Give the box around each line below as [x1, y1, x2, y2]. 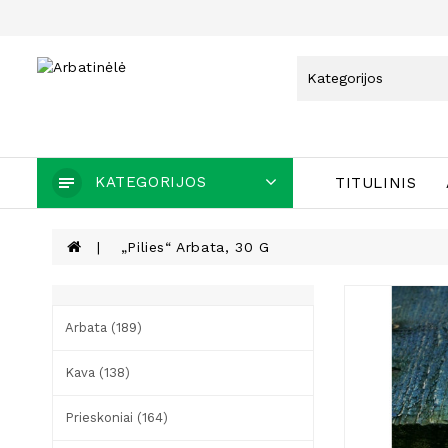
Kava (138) [65, 364, 130, 380]
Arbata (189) [65, 319, 142, 335]
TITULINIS [335, 173, 417, 192]
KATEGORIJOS [95, 172, 207, 191]
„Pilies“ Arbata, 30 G [120, 238, 270, 255]
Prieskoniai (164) [65, 409, 168, 425]
